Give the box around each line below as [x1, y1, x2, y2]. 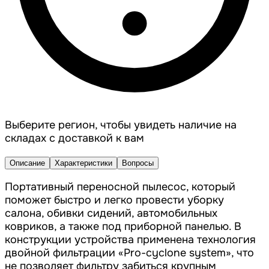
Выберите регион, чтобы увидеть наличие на [5, 118, 237, 132]
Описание [10, 159, 45, 168]
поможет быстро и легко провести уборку [5, 193, 224, 207]
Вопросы [122, 159, 154, 168]
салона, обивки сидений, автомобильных [5, 207, 217, 220]
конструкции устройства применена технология [5, 233, 256, 247]
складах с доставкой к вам [5, 131, 144, 145]
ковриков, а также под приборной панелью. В [5, 220, 241, 234]
